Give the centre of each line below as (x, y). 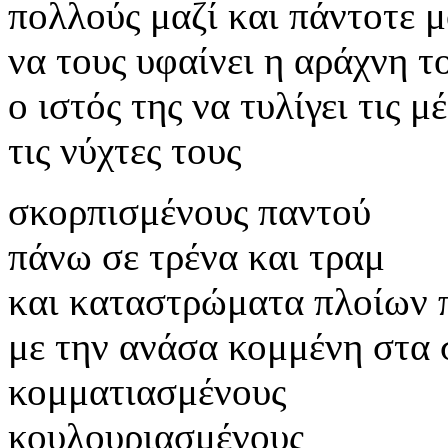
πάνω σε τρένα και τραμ (196, 256)
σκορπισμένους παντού (189, 211)
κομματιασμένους (147, 391)
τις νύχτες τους (124, 150)
